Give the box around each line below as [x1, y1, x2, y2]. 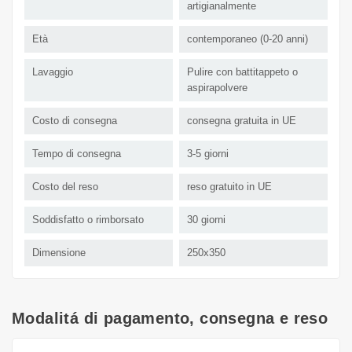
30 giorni [187, 213, 225, 225]
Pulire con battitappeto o [187, 65, 298, 78]
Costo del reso [32, 180, 98, 192]
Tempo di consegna [32, 147, 121, 159]
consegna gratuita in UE [187, 114, 296, 126]
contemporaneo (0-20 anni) [187, 32, 308, 45]
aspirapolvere [187, 81, 247, 93]
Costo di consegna [32, 114, 117, 126]
